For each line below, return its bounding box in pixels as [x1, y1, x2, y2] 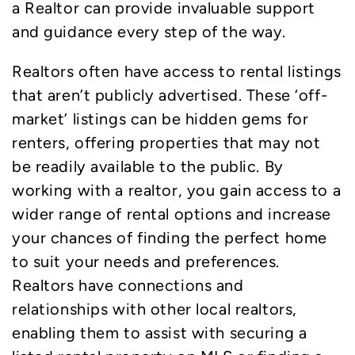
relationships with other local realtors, [12, 300, 297, 318]
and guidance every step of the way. [12, 22, 286, 40]
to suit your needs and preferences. [12, 252, 280, 270]
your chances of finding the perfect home [12, 228, 327, 246]
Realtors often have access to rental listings [12, 62, 342, 80]
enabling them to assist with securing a [12, 323, 307, 342]
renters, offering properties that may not [12, 133, 321, 151]
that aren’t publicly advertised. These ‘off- [12, 86, 328, 104]
